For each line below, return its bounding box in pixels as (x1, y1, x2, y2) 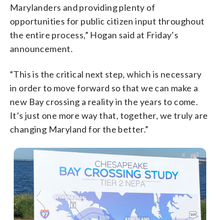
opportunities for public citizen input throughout (10, 15, 205, 27)
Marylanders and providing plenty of (10, 1, 155, 13)
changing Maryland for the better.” (10, 123, 149, 135)
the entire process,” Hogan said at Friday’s (10, 29, 179, 40)
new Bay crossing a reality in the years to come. (10, 96, 198, 107)
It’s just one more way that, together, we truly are (10, 110, 208, 121)
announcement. (10, 43, 73, 54)
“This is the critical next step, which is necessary (10, 68, 202, 80)
